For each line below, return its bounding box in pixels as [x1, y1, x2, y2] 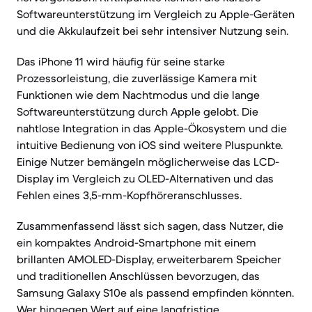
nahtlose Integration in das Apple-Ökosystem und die [17, 121, 287, 135]
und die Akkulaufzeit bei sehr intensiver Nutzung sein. [17, 24, 288, 38]
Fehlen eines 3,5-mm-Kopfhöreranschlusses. [17, 188, 242, 202]
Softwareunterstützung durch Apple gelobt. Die [17, 104, 258, 118]
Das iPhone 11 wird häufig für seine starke [17, 54, 225, 68]
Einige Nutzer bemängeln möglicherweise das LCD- [17, 155, 279, 169]
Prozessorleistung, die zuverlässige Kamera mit [17, 71, 257, 85]
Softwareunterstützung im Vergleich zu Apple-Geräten [17, 7, 295, 21]
